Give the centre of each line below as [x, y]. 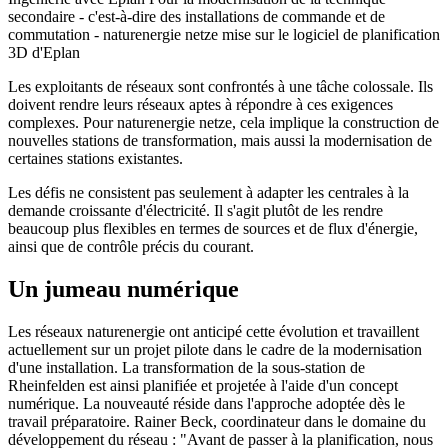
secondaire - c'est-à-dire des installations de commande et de [196, 16]
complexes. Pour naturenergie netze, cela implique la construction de [223, 122]
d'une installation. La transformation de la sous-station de [186, 367]
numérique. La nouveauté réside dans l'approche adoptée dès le [206, 403]
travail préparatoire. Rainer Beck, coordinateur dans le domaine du [217, 421]
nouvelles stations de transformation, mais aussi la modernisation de [220, 140]
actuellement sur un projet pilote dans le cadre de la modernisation [215, 349]
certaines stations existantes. [95, 158]
